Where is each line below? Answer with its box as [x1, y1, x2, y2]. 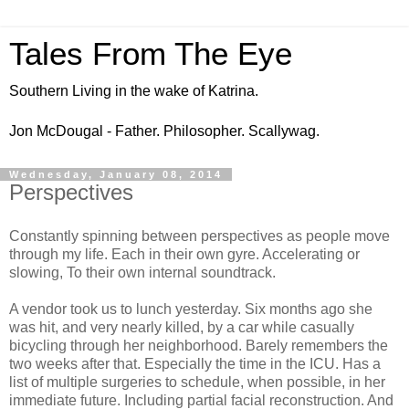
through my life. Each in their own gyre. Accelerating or [9, 246, 360, 262]
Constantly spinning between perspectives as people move [9, 227, 390, 244]
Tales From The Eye [9, 37, 292, 71]
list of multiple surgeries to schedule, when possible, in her [9, 373, 385, 390]
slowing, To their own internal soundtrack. [9, 264, 279, 280]
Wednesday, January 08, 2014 [9, 169, 223, 180]
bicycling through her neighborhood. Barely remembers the [9, 337, 388, 353]
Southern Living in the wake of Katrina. [9, 83, 258, 99]
